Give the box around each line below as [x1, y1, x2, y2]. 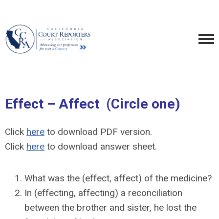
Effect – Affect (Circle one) [5, 96, 180, 112]
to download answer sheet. [44, 141, 157, 152]
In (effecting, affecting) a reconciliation [24, 187, 182, 198]
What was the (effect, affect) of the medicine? [24, 173, 212, 184]
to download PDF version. [44, 126, 152, 137]
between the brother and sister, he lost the [24, 202, 197, 213]
